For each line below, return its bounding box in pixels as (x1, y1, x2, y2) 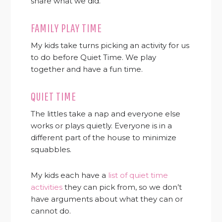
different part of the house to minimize (31, 133, 177, 143)
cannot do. (31, 206, 71, 216)
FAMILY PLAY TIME (31, 21, 103, 35)
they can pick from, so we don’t (62, 182, 182, 192)
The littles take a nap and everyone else (31, 109, 181, 119)
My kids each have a (31, 170, 109, 180)
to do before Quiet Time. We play (31, 53, 157, 62)
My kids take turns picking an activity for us (31, 41, 190, 51)
